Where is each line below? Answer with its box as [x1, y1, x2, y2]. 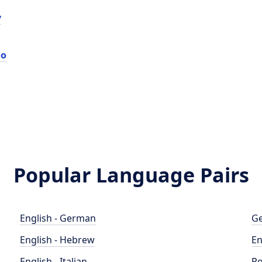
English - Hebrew [20, 233, 95, 246]
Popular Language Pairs [13, 161, 249, 188]
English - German [20, 212, 96, 225]
